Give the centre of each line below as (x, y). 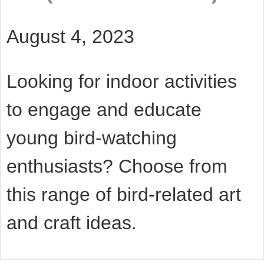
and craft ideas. (71, 222)
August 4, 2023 (70, 36)
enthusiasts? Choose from (117, 166)
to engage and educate (104, 109)
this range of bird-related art (123, 194)
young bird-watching (91, 138)
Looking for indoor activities (121, 81)
